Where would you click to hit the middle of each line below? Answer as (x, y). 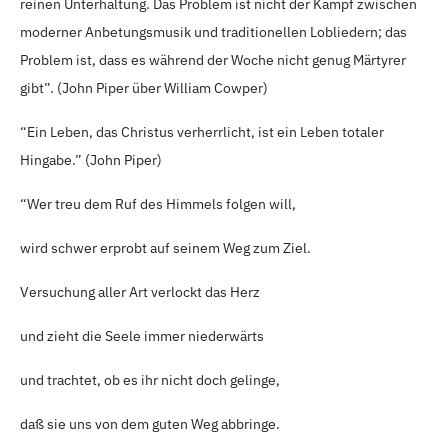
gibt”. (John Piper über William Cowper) (144, 88)
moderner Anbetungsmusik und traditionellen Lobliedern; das (213, 32)
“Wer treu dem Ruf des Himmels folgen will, (158, 204)
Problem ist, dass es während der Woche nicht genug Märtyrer (213, 60)
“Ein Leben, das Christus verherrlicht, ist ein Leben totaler (202, 132)
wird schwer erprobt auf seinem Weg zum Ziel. (165, 248)
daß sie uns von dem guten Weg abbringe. (150, 424)
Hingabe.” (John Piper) (91, 160)
